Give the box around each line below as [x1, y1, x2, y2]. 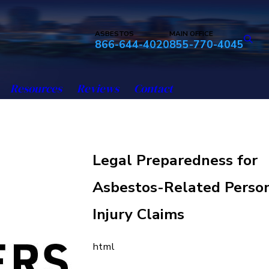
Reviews [76, 80, 119, 96]
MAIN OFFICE [169, 29, 214, 38]
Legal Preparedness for [92, 150, 258, 171]
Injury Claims [92, 204, 184, 225]
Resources [10, 80, 62, 96]
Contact [133, 80, 173, 96]
